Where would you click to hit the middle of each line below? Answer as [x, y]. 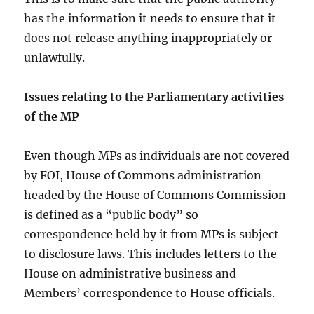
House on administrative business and [130, 274]
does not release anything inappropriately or [148, 38]
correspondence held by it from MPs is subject [152, 234]
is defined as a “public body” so [111, 215]
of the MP [52, 117]
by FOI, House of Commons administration [143, 176]
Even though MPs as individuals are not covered [157, 156]
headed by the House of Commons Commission [155, 195]
